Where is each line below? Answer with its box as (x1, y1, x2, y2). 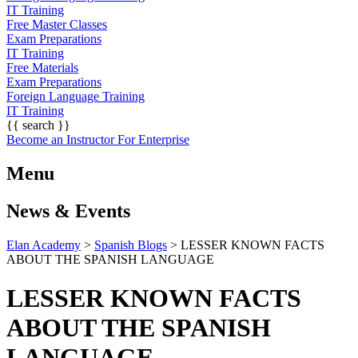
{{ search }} (6, 117, 70, 132)
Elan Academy (6, 237, 81, 252)
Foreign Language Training (6, 89, 145, 103)
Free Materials (6, 60, 78, 74)
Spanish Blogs (94, 237, 167, 252)
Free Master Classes (6, 17, 107, 31)
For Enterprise (117, 132, 189, 146)
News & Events (6, 200, 130, 221)
